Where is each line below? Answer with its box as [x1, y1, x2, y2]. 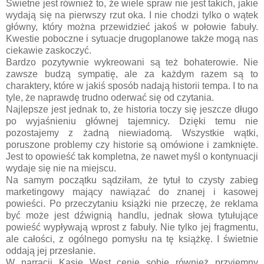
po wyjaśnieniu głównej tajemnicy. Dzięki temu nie [6, 115, 258, 126]
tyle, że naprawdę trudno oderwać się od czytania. [6, 92, 214, 103]
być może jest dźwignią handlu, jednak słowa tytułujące [6, 210, 258, 220]
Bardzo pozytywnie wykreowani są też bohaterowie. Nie [6, 57, 258, 67]
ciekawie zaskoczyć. [6, 45, 91, 55]
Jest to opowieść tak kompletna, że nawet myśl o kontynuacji [6, 151, 258, 161]
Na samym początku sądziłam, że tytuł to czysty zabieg [6, 174, 258, 185]
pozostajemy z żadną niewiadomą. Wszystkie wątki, [6, 127, 258, 138]
